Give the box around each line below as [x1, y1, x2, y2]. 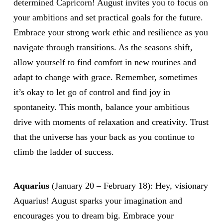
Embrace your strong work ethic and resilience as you [13, 27, 208, 37]
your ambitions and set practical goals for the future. [13, 12, 203, 22]
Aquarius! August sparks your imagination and [13, 196, 182, 206]
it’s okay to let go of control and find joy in [13, 87, 170, 97]
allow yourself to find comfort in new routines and [13, 57, 196, 67]
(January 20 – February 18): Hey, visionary [49, 181, 208, 191]
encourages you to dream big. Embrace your [13, 211, 174, 221]
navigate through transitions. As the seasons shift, [13, 42, 193, 52]
